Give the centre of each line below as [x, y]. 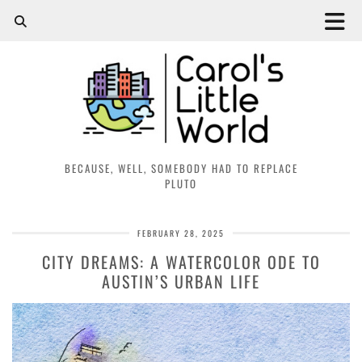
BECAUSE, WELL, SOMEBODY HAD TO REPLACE [181, 168]
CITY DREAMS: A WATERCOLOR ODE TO [181, 261]
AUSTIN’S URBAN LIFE [181, 281]
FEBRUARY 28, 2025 [181, 233]
